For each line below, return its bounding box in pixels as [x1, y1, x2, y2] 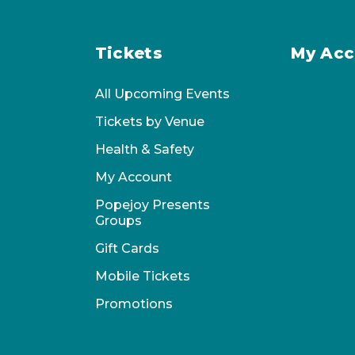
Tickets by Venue [94, 114, 204, 130]
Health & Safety [94, 142, 194, 158]
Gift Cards [94, 241, 159, 257]
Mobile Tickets [94, 269, 190, 284]
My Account [94, 170, 172, 185]
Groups [94, 213, 142, 229]
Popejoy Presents [94, 197, 210, 213]
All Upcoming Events [94, 86, 230, 102]
